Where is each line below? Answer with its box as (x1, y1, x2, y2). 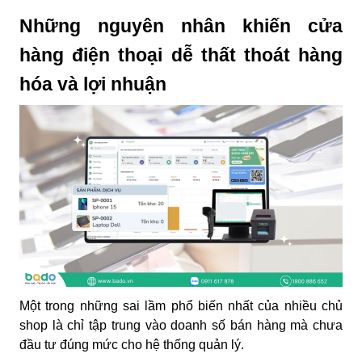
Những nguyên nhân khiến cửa (19, 15, 343, 36)
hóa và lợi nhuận (19, 73, 166, 95)
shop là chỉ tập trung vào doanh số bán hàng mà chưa (19, 318, 343, 332)
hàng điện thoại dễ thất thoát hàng (19, 44, 343, 65)
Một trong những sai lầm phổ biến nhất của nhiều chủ (19, 298, 343, 313)
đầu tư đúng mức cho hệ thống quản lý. (19, 337, 244, 351)
